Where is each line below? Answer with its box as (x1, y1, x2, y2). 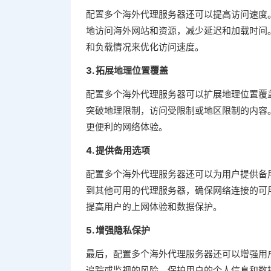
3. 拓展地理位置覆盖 (86, 65, 168, 76)
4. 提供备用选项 (86, 145, 150, 156)
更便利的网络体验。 (86, 121, 168, 132)
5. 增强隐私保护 (86, 224, 150, 236)
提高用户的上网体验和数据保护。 (86, 201, 222, 212)
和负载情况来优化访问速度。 (86, 41, 204, 53)
